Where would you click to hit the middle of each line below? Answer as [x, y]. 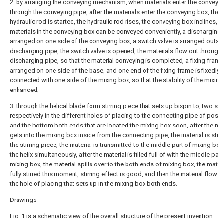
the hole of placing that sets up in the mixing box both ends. [93, 184]
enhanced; [24, 90]
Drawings [23, 200]
